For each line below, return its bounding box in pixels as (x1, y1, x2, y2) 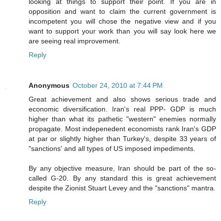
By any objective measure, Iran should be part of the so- (29, 164, 216, 172)
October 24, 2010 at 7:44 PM (73, 81, 163, 89)
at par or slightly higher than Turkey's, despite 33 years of (29, 134, 216, 143)
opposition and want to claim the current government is (29, 7, 216, 15)
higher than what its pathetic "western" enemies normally (29, 114, 216, 123)
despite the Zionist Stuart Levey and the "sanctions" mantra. (29, 184, 216, 192)
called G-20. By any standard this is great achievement (29, 174, 216, 182)
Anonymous (29, 81, 70, 89)
